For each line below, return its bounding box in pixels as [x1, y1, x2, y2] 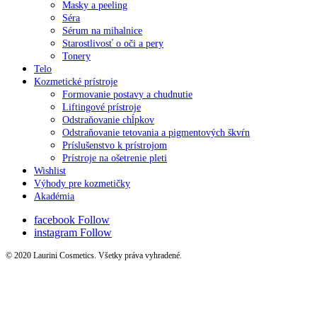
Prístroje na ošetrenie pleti [62, 153, 167, 163]
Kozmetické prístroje [34, 76, 117, 87]
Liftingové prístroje [62, 102, 141, 113]
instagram [34, 226, 77, 238]
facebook [34, 214, 75, 226]
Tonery [62, 51, 91, 62]
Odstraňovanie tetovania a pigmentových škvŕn [62, 127, 250, 138]
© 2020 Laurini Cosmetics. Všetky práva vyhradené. [6, 250, 182, 260]
